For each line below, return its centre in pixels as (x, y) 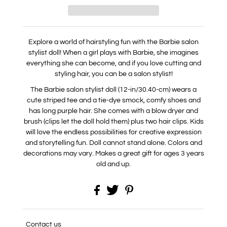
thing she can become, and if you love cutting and (122, 63)
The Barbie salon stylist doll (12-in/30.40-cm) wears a (113, 89)
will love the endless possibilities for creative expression (113, 132)
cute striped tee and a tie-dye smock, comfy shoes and (113, 100)
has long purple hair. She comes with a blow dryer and (113, 111)
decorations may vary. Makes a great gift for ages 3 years (113, 153)
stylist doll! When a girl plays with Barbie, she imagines (113, 52)
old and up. (113, 164)
